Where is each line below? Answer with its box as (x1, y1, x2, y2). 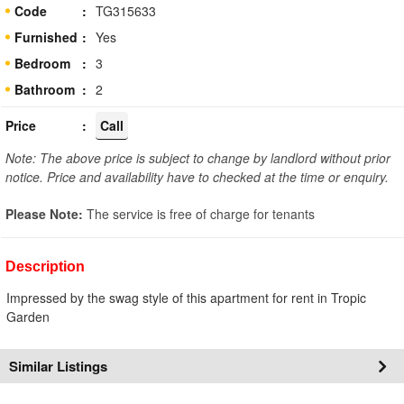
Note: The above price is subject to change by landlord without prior (5, 148, 390, 167)
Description (5, 258, 85, 274)
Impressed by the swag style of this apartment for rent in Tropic (6, 288, 366, 307)
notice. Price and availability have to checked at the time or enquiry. (5, 167, 389, 186)
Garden (6, 307, 50, 326)
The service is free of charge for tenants (87, 204, 315, 223)
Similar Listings (9, 355, 107, 376)
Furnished (14, 27, 78, 46)
